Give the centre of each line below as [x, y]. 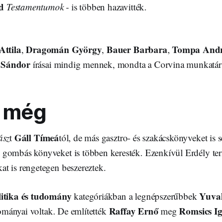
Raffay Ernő [134, 211]
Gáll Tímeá [36, 137]
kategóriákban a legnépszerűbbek [137, 196]
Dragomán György [64, 49]
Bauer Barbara [137, 49]
